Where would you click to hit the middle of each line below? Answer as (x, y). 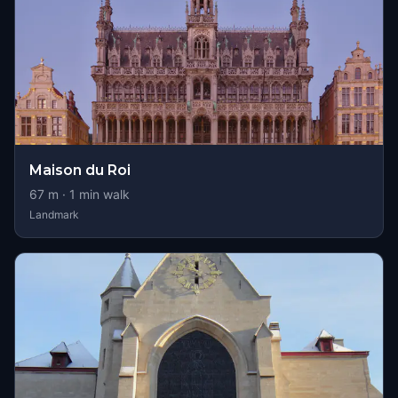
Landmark (54, 215)
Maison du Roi (80, 170)
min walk (103, 194)
